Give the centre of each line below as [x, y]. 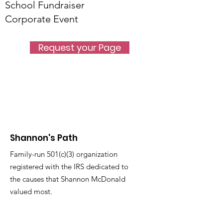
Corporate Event [42, 19]
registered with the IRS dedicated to [69, 167]
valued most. [32, 191]
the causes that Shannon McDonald [68, 179]
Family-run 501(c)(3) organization [64, 154]
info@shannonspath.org [71, 215]
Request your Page [80, 48]
